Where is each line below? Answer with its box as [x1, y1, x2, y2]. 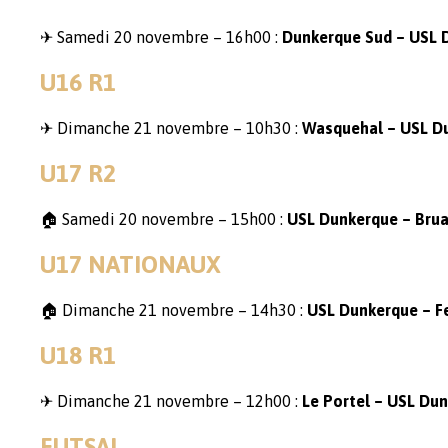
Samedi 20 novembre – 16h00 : [57, 28, 282, 46]
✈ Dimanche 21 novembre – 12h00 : [40, 392, 302, 410]
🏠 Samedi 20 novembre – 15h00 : [40, 210, 287, 228]
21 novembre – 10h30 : [134, 119, 302, 137]
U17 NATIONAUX [40, 251, 221, 278]
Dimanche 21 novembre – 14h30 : [58, 301, 307, 319]
